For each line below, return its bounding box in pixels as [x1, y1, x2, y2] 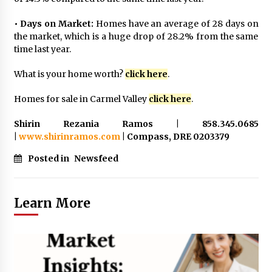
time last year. [13, 44, 71, 55]
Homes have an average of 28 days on [93, 18, 259, 30]
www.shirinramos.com [18, 131, 120, 143]
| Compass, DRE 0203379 [120, 131, 229, 143]
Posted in [27, 153, 71, 165]
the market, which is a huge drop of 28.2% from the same [13, 31, 259, 42]
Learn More [13, 195, 90, 212]
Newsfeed [73, 153, 118, 165]
